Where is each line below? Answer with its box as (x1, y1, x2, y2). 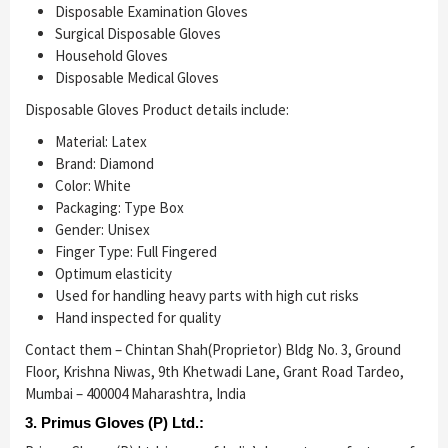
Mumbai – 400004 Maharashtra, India (25, 384, 246, 404)
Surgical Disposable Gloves (55, 24, 221, 44)
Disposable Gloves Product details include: (25, 100, 289, 120)
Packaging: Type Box (55, 198, 184, 218)
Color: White (55, 176, 131, 196)
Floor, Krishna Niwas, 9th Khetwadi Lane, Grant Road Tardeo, (25, 362, 404, 382)
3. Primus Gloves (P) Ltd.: (25, 414, 204, 432)
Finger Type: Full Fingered (55, 242, 217, 262)
